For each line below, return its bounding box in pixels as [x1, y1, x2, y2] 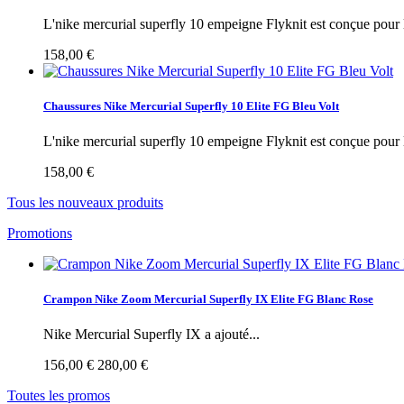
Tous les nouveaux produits [7, 195, 163, 211]
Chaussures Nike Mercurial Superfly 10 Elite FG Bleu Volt [43, 98, 339, 113]
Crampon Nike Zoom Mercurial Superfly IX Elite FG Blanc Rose [43, 292, 373, 307]
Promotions [7, 225, 72, 242]
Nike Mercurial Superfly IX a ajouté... [43, 326, 260, 343]
